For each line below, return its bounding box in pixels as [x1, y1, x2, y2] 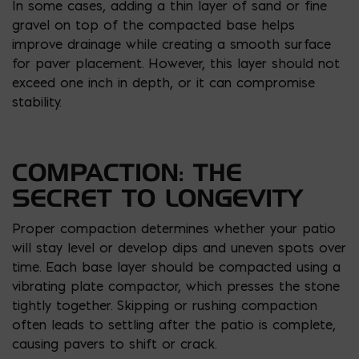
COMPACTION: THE [12, 157, 242, 187]
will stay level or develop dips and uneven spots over [12, 239, 346, 256]
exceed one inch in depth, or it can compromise [12, 74, 315, 91]
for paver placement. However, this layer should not [12, 54, 340, 71]
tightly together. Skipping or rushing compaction [12, 296, 317, 313]
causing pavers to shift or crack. [12, 335, 216, 352]
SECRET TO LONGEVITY [12, 183, 303, 212]
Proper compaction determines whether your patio [12, 220, 336, 236]
